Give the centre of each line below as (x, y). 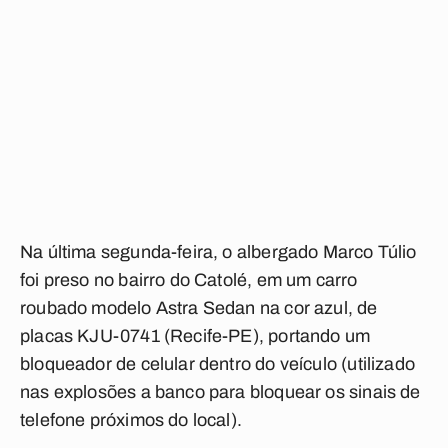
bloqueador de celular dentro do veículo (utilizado (217, 364)
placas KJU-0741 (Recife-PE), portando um (195, 336)
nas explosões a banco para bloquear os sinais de (220, 392)
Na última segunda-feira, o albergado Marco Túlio (218, 252)
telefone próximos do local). (131, 420)
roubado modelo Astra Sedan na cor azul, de (199, 308)
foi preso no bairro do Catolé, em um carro (189, 280)
